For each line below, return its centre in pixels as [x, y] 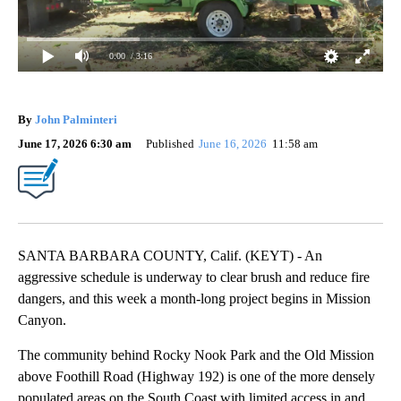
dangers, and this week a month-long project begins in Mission [194, 298]
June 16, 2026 [235, 143]
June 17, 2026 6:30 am [75, 143]
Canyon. [42, 320]
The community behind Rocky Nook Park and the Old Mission [196, 354]
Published [170, 143]
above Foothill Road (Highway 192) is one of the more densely [196, 376]
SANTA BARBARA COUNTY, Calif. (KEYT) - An [170, 255]
